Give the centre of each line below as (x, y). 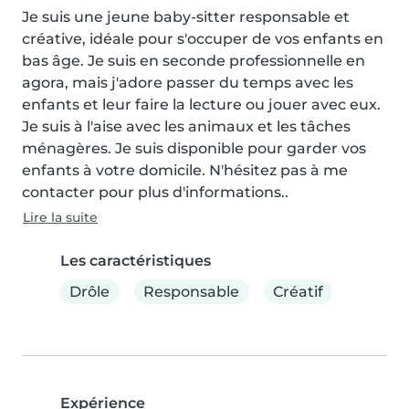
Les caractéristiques (136, 261)
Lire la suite (60, 218)
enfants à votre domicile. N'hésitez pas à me (185, 171)
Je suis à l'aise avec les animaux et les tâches (186, 127)
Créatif (298, 291)
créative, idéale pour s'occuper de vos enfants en (203, 39)
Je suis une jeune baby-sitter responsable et (186, 17)
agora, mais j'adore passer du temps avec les (188, 83)
